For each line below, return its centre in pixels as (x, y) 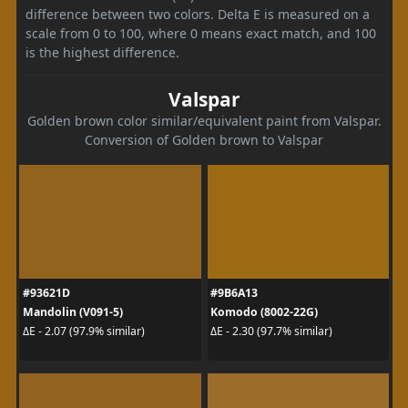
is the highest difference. (102, 52)
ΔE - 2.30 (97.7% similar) (271, 331)
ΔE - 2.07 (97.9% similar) (83, 331)
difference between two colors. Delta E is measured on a (198, 14)
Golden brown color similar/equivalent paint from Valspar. (204, 120)
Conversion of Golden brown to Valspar (204, 139)
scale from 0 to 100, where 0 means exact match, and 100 (201, 33)
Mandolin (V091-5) (72, 311)
